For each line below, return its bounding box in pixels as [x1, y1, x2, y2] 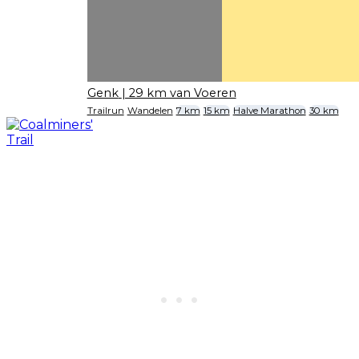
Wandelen [127, 105, 173, 117]
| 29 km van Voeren [121, 85, 236, 100]
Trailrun [87, 105, 124, 117]
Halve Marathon [232, 105, 306, 117]
